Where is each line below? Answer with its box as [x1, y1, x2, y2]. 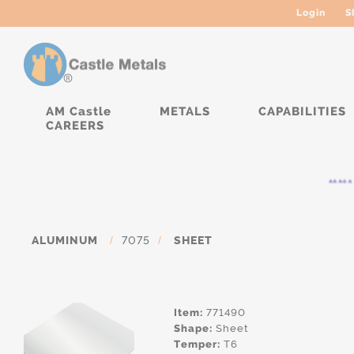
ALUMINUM [32, 234, 98, 247]
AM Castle [46, 104, 111, 119]
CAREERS [46, 119, 104, 133]
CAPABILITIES [258, 104, 346, 119]
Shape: [174, 322, 213, 334]
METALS [160, 104, 210, 119]
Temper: [174, 338, 220, 350]
